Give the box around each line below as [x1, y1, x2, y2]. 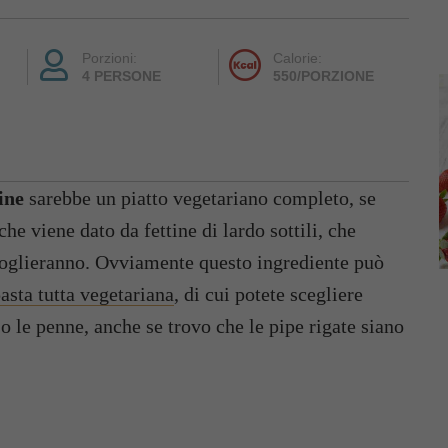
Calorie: [272, 49, 322, 66]
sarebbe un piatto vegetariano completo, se [24, 186, 376, 209]
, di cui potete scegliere [174, 282, 363, 305]
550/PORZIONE [272, 67, 374, 84]
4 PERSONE [81, 67, 161, 84]
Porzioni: [81, 49, 137, 66]
